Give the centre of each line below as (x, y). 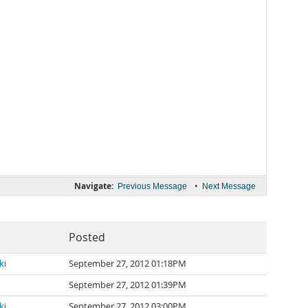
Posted (87, 238)
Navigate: (94, 186)
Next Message (229, 186)
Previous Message (152, 186)
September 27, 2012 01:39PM (128, 285)
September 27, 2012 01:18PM (128, 264)
